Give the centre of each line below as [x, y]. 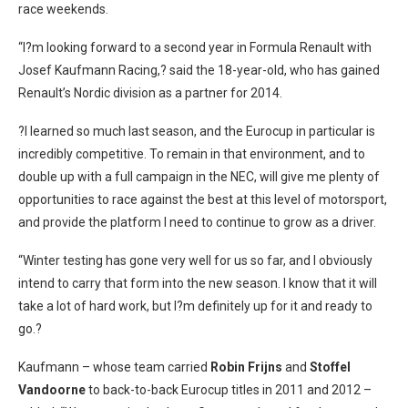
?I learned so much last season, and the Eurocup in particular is [197, 131]
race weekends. [63, 9]
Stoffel [330, 367]
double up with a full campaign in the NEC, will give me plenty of [199, 177]
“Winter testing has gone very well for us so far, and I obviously [195, 260]
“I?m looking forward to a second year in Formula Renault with [195, 47]
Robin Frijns [246, 367]
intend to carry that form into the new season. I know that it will [198, 283]
